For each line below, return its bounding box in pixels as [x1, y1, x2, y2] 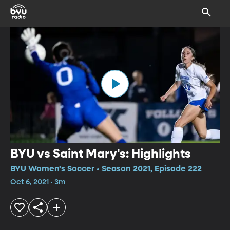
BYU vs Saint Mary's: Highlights [10, 147, 191, 160]
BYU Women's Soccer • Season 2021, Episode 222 [10, 165, 202, 174]
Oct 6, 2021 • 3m [10, 178, 65, 186]
